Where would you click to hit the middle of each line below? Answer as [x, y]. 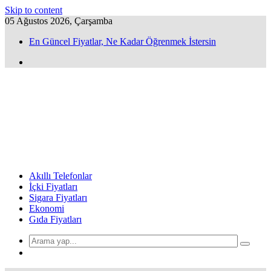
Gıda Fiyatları [55, 219]
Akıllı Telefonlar [60, 176]
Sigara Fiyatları [58, 198]
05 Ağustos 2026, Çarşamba [59, 21]
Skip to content [34, 10]
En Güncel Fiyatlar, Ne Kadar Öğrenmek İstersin [122, 41]
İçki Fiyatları [53, 187]
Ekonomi [47, 208]
